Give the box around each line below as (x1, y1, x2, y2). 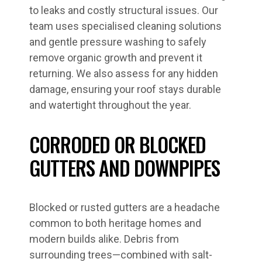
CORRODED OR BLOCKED (29, 129, 206, 159)
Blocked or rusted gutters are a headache (29, 201, 220, 213)
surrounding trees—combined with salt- (29, 249, 212, 261)
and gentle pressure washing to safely (29, 36, 206, 48)
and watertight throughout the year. (29, 99, 191, 111)
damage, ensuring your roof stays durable (29, 83, 221, 95)
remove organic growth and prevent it (29, 51, 202, 64)
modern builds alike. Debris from (29, 233, 179, 245)
